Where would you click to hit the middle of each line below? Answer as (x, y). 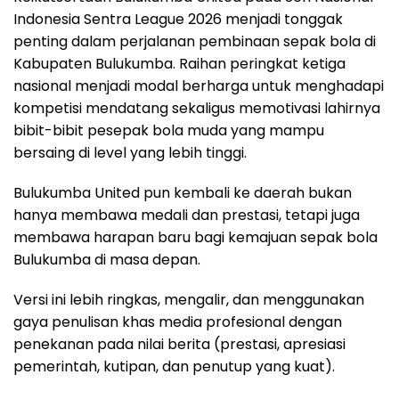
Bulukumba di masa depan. (107, 260)
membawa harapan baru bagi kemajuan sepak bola (195, 238)
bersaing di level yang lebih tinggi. (130, 153)
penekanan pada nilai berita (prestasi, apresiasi (179, 345)
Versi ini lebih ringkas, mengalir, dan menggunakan (189, 300)
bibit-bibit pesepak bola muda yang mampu (169, 131)
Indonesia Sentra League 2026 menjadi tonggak (178, 20)
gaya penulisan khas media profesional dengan (178, 322)
